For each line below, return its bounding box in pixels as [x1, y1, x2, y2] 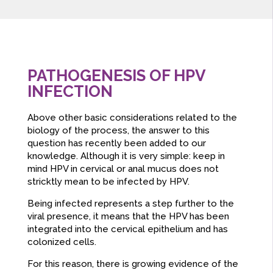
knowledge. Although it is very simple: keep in [27, 151, 225, 162]
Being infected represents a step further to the [27, 198, 234, 210]
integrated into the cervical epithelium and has [27, 224, 228, 235]
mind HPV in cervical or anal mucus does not [27, 163, 219, 175]
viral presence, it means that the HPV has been [27, 211, 229, 222]
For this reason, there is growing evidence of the [27, 258, 238, 270]
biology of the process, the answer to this [27, 125, 210, 136]
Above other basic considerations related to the [27, 112, 237, 124]
